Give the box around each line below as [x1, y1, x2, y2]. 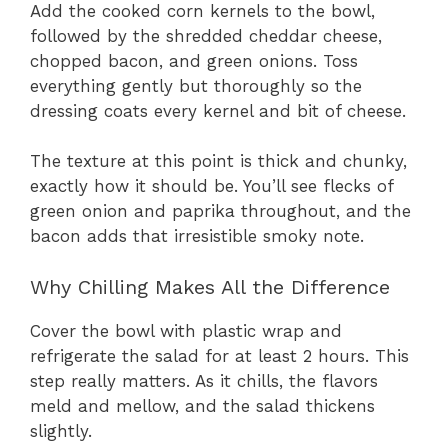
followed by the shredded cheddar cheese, [30, 25, 382, 46]
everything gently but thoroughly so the [30, 75, 362, 96]
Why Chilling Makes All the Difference [30, 274, 390, 299]
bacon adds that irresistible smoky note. [30, 226, 364, 247]
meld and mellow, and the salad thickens [30, 395, 375, 416]
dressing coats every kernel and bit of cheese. [30, 100, 406, 121]
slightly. [30, 420, 92, 441]
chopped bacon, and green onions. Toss [30, 50, 358, 71]
